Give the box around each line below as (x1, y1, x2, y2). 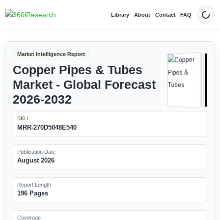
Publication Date (17, 148, 55, 155)
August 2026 (17, 156, 55, 164)
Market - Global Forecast (12, 78, 156, 91)
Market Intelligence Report (17, 51, 85, 57)
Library (111, 11, 130, 18)
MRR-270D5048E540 (17, 123, 77, 131)
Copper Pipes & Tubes (12, 63, 142, 77)
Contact (155, 11, 176, 18)
